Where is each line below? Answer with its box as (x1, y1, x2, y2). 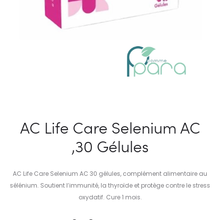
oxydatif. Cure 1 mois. (78, 193, 142, 201)
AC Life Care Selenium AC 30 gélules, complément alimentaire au (13, 169, 207, 178)
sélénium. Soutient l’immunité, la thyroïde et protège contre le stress (10, 181, 210, 190)
